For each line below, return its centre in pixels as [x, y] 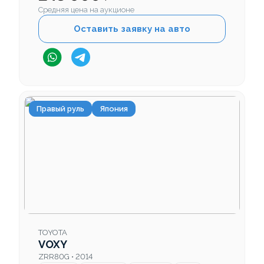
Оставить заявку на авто [132, 29]
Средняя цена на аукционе [86, 10]
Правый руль [60, 109]
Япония [114, 109]
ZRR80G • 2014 [65, 257]
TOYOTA [53, 233]
